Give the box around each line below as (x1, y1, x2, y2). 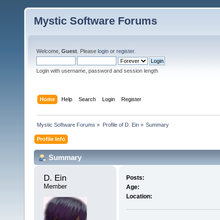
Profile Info (37, 136, 66, 142)
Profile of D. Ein (102, 121, 139, 128)
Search (79, 96, 96, 102)
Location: (126, 193, 152, 200)
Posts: (126, 174, 144, 182)
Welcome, (36, 48, 61, 54)
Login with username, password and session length (36, 68, 158, 74)
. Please (77, 48, 98, 54)
